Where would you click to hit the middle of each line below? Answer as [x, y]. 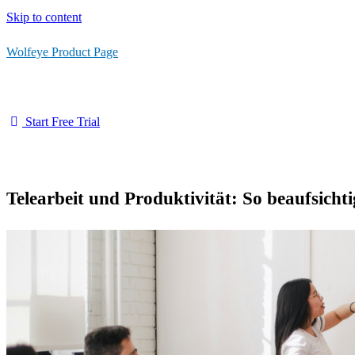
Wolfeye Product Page [62, 52]
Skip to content [44, 17]
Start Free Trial [63, 122]
